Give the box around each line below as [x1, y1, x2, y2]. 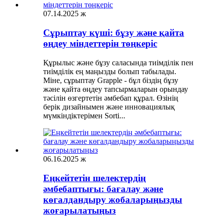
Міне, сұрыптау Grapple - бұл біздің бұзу [43, 76, 178, 84]
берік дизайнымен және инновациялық [43, 102, 175, 111]
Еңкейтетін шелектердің [43, 172, 146, 183]
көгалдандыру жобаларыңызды [43, 194, 182, 205]
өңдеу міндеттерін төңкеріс [43, 38, 157, 49]
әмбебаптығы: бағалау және [43, 183, 163, 194]
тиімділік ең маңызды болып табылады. [43, 67, 176, 76]
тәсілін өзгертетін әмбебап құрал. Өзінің [43, 93, 178, 102]
